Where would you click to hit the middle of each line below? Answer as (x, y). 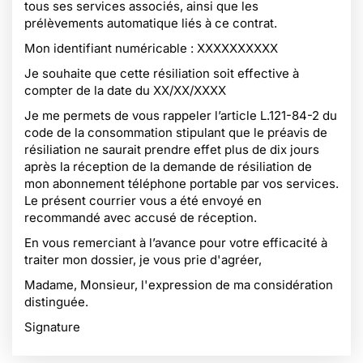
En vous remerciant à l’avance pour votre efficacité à (176, 243)
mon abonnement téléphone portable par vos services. (181, 184)
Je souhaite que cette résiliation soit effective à (162, 73)
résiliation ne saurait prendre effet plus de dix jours (172, 149)
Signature (52, 327)
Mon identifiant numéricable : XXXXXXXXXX (151, 48)
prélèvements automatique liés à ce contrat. (151, 23)
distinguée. (56, 302)
